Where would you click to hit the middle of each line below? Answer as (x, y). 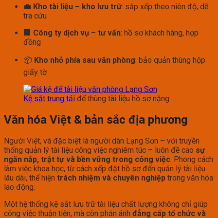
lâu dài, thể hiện (30, 178)
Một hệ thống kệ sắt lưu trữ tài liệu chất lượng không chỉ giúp (106, 204)
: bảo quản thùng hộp (170, 60)
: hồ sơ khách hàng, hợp (160, 33)
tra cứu (35, 16)
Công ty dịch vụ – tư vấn (77, 33)
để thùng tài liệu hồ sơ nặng (122, 98)
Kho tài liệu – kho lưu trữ (77, 6)
